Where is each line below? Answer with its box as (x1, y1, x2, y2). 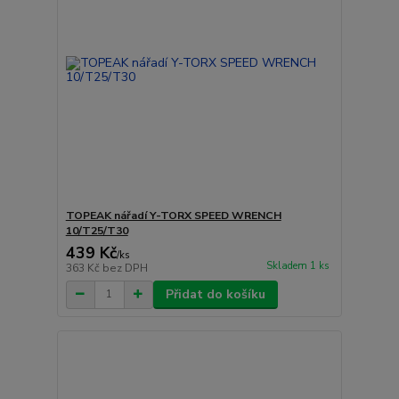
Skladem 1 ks (265, 258, 330, 273)
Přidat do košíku (165, 285, 265, 303)
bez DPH (102, 260, 148, 275)
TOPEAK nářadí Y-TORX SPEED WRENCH (65, 208, 281, 223)
